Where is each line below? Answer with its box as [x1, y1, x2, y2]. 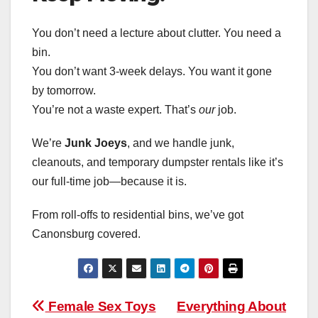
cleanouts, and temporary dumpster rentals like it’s [32, 155, 283, 168]
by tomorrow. [32, 84, 96, 97]
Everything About [177, 298, 286, 314]
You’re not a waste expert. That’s [32, 103, 199, 116]
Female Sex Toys [45, 298, 156, 314]
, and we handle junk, [127, 136, 234, 149]
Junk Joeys [65, 136, 127, 149]
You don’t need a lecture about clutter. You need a [32, 26, 281, 39]
